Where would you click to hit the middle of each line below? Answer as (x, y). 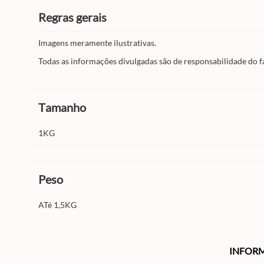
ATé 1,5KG (57, 205)
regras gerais (76, 17)
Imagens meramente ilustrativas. (97, 43)
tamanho (66, 107)
